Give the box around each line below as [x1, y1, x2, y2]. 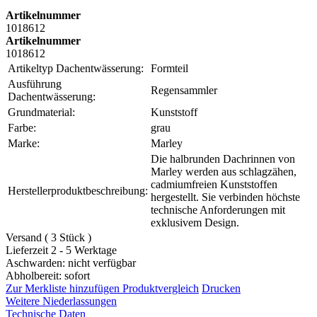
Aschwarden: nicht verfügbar [6, 256, 136, 269]
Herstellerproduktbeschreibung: [8, 184, 148, 197]
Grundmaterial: [8, 105, 75, 118]
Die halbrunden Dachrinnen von [151, 152, 295, 165]
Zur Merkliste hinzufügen [6, 282, 120, 294]
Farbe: [8, 121, 36, 134]
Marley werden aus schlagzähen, [151, 165, 296, 178]
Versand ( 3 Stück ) [6, 231, 91, 243]
